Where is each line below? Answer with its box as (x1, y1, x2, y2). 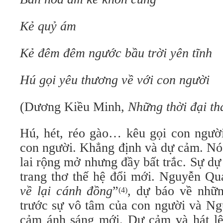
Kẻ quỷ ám (20, 19, 76, 33)
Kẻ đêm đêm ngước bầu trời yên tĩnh (20, 46, 212, 60)
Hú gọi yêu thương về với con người (20, 73, 210, 87)
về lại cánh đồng (20, 184, 113, 198)
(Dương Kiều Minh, (20, 100, 128, 114)
